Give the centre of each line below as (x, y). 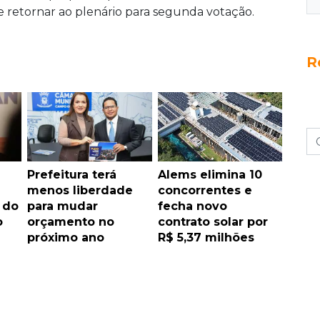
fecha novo (192, 206)
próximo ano (66, 237)
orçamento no (71, 221)
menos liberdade (80, 190)
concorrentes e (205, 190)
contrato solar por (212, 221)
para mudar (62, 206)
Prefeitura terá (72, 174)
